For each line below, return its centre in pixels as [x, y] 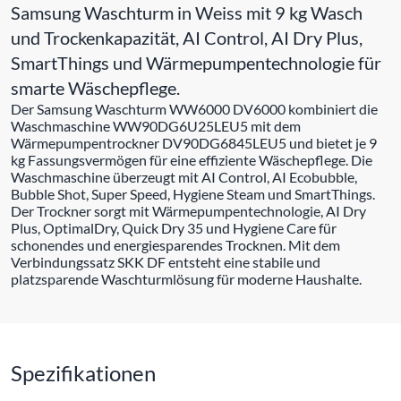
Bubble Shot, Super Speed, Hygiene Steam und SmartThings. [193, 193]
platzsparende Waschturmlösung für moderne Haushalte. [186, 278]
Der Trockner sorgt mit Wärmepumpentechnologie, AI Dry [188, 210]
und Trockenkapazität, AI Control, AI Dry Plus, [187, 37]
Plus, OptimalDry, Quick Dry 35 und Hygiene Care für [174, 227]
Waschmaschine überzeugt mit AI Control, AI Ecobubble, [184, 176]
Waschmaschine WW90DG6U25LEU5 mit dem [156, 125]
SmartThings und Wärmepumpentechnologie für [196, 62]
